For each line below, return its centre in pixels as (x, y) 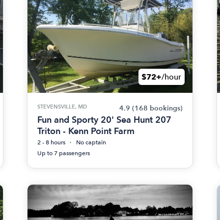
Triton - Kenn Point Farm (86, 131)
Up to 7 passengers (64, 153)
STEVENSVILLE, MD (62, 107)
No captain (91, 142)
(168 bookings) (157, 108)
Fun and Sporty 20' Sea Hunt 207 (105, 120)
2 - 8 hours (52, 142)
